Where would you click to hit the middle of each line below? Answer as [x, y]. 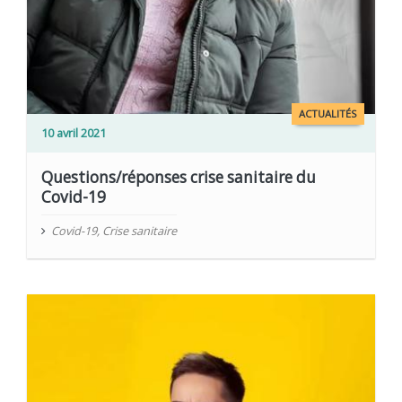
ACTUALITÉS [328, 114]
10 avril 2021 [74, 133]
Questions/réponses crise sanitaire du [179, 178]
